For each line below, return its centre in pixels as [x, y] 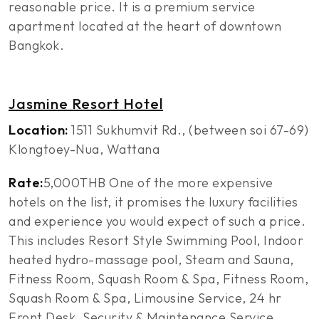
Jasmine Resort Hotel [86, 104]
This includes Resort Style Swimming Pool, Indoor [156, 240]
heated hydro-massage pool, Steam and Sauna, [151, 260]
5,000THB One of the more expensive [158, 183]
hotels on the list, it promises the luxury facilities [153, 202]
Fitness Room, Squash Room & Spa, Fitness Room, [158, 279]
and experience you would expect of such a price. [157, 221]
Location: [38, 130]
